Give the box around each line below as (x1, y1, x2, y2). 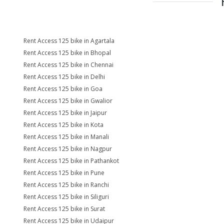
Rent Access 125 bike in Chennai (23, 60, 113, 69)
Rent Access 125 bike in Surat (23, 204, 105, 213)
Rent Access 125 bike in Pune (23, 168, 104, 177)
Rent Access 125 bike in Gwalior (23, 96, 112, 105)
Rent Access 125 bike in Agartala (23, 36, 114, 45)
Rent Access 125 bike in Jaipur (23, 108, 107, 117)
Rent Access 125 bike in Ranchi (23, 180, 109, 189)
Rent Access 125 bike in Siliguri (23, 192, 109, 201)
